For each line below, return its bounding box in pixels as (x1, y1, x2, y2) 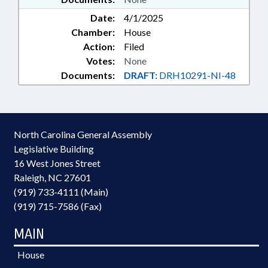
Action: (83, 41, 115, 52)
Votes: (86, 55, 115, 66)
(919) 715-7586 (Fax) (14, 200, 102, 212)
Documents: (61, 69, 115, 81)
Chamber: (71, 26, 115, 38)
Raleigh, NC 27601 (14, 172, 91, 183)
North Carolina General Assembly (14, 129, 152, 140)
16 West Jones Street (14, 157, 100, 169)
